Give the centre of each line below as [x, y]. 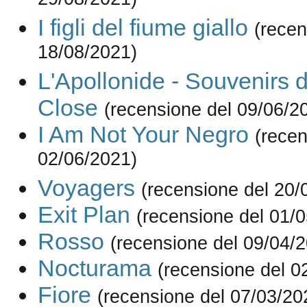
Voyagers [86, 188]
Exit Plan [84, 215]
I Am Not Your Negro [143, 135]
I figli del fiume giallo [143, 28]
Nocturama [94, 268]
